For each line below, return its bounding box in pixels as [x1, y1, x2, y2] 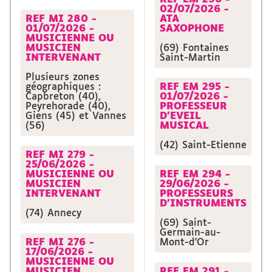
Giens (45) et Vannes [25, 111, 126, 121]
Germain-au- [160, 228, 220, 238]
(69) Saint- [160, 218, 211, 228]
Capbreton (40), [25, 92, 101, 102]
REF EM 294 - [160, 169, 230, 180]
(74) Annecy [25, 208, 81, 219]
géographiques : [25, 82, 101, 92]
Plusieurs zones [25, 72, 100, 83]
